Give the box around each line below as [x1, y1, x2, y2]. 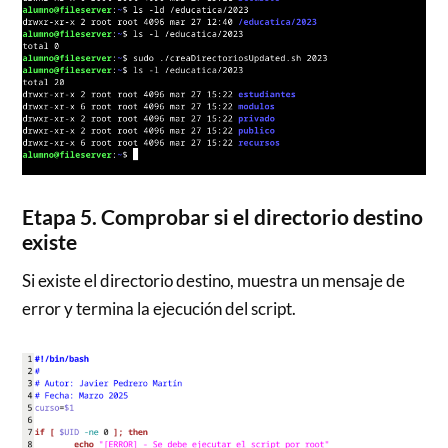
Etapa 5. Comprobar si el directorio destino [22, 203, 424, 230]
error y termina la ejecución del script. [22, 297, 297, 319]
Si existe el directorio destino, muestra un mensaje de [22, 269, 406, 291]
